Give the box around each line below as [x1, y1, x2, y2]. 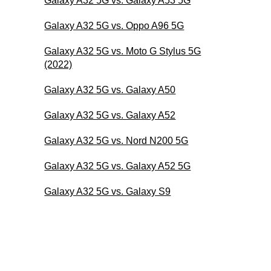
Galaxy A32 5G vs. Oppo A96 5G [44, 20, 184, 31]
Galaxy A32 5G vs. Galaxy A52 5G [44, 160, 191, 171]
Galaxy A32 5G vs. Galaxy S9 [44, 186, 171, 197]
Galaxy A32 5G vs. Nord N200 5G [44, 135, 189, 146]
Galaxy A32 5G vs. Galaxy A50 [44, 84, 176, 95]
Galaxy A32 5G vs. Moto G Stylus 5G [44, 45, 201, 56]
